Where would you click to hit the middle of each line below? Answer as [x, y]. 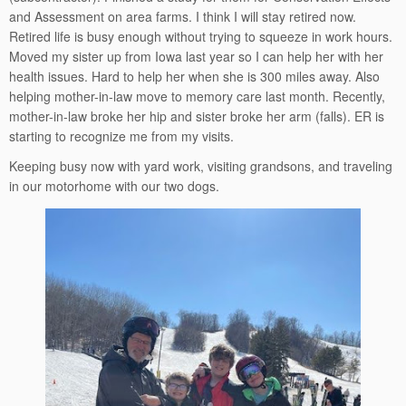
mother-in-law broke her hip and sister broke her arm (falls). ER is [197, 116]
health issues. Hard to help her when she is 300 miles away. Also [194, 76]
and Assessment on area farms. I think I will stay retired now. [183, 16]
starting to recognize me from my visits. [121, 136]
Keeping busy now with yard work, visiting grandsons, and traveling [201, 166]
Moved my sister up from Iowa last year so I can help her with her [196, 56]
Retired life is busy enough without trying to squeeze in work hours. [201, 36]
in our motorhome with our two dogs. [114, 186]
